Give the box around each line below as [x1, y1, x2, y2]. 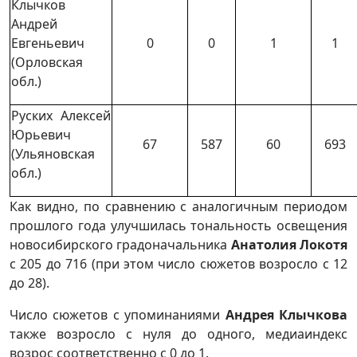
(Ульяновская [11, 145, 95, 163]
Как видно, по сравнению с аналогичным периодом [10, 198, 347, 215]
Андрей [11, 15, 57, 33]
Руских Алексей [11, 107, 111, 124]
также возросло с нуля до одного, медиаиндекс [10, 325, 347, 343]
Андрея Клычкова [220, 306, 348, 324]
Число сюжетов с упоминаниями [10, 306, 221, 324]
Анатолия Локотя [227, 236, 348, 253]
